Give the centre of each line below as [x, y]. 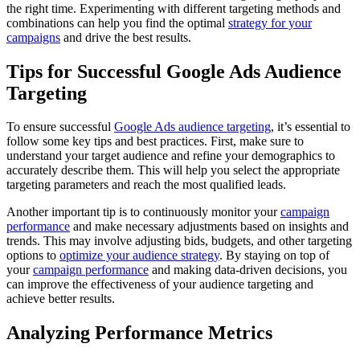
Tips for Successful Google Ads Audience [174, 71]
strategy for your [270, 22]
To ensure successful [60, 127]
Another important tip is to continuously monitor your [143, 212]
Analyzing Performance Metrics [139, 333]
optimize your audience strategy [139, 256]
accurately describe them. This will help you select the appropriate [173, 170]
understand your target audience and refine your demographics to [171, 156]
